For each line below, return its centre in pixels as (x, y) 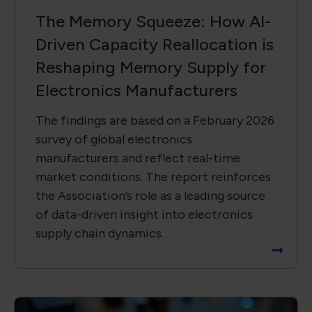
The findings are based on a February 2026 (155, 120)
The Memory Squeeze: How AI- (153, 21)
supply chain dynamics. (100, 233)
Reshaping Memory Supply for (151, 67)
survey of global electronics (114, 139)
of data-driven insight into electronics (144, 214)
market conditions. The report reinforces (153, 177)
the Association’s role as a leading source (150, 195)
